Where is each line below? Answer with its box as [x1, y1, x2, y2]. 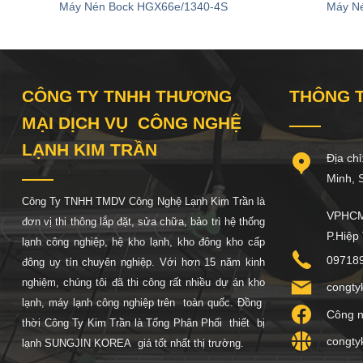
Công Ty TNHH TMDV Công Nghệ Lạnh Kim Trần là [22, 195, 265, 208]
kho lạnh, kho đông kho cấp [128, 236, 266, 249]
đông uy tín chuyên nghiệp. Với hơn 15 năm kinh [22, 256, 265, 269]
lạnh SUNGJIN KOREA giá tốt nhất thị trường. [22, 337, 244, 350]
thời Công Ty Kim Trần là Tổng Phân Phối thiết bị [22, 317, 265, 330]
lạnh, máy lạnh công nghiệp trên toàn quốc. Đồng [22, 297, 265, 310]
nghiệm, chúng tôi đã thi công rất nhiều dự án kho [22, 276, 265, 289]
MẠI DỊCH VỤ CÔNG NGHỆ [22, 113, 241, 132]
